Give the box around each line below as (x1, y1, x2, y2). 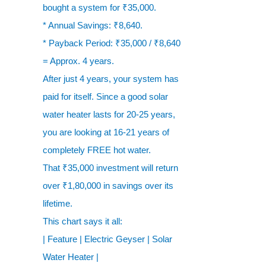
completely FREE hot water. (43, 145, 151, 155)
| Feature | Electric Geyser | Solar (43, 234, 172, 244)
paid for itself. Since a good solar (43, 91, 168, 102)
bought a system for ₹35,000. (43, 2, 156, 12)
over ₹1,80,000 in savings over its (43, 180, 173, 191)
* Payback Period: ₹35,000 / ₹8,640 (43, 38, 180, 48)
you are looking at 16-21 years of (43, 127, 169, 137)
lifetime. (43, 198, 72, 208)
